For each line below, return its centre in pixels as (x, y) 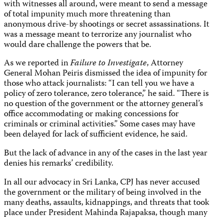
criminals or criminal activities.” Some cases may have (100, 125)
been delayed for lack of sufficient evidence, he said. (96, 135)
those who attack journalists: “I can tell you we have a (99, 84)
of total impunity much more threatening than (87, 15)
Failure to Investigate (108, 64)
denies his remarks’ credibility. (59, 164)
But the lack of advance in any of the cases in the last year (106, 154)
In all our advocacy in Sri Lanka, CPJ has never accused (102, 183)
